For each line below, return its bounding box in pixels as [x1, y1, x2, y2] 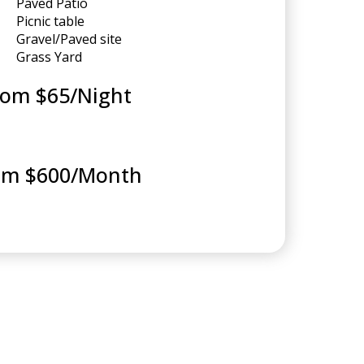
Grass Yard [15, 48, 82, 67]
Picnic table [15, 12, 84, 31]
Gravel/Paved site [15, 30, 122, 49]
